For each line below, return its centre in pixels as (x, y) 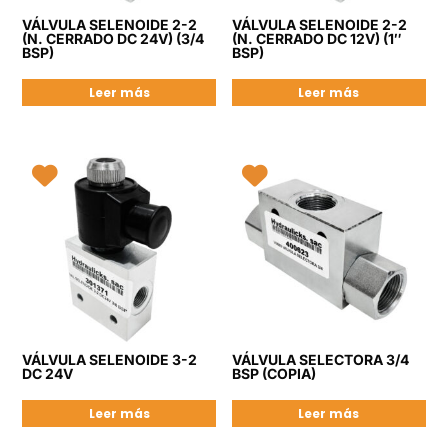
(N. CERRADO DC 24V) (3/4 (113, 39)
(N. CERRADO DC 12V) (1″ (317, 39)
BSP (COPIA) (274, 374)
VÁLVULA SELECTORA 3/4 (321, 360)
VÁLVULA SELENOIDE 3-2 (110, 360)
